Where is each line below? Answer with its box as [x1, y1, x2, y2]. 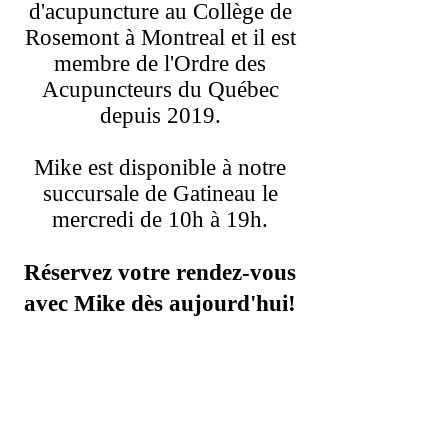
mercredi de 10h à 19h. [52, 207, 268, 232]
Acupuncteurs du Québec [41, 77, 279, 102]
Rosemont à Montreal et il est [24, 25, 296, 50]
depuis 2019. [99, 103, 221, 128]
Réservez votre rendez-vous [24, 260, 296, 285]
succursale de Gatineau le [42, 181, 278, 206]
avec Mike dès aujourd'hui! [24, 291, 296, 316]
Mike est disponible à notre [34, 155, 286, 180]
